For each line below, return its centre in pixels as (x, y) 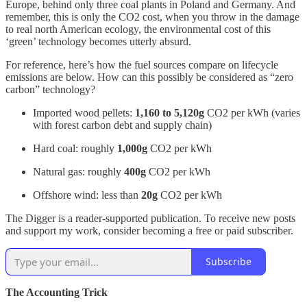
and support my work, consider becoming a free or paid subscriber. (149, 230)
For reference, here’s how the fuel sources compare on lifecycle (142, 64)
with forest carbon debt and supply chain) (122, 125)
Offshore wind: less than (87, 195)
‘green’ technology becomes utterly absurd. (98, 41)
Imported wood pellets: (84, 112)
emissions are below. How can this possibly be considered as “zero (149, 77)
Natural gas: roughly (78, 171)
